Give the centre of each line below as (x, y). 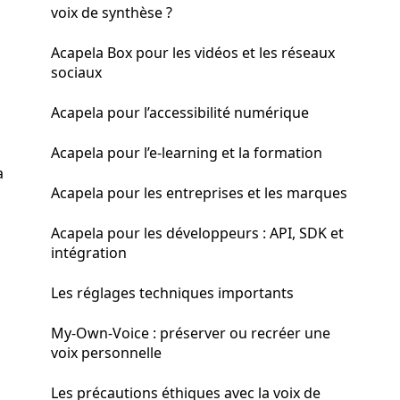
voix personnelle (106, 353)
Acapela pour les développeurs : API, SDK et (197, 233)
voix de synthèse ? (112, 12)
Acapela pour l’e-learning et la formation (187, 153)
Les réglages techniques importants (172, 293)
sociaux (76, 72)
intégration (89, 253)
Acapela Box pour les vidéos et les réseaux (193, 53)
